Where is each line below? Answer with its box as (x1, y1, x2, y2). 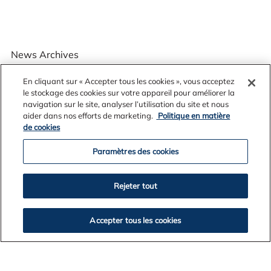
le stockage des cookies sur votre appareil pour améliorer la (23, 88, 235, 97)
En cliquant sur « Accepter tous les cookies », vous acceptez (23, 76, 235, 86)
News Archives (10, 48, 79, 60)
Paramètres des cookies (92, 146, 179, 156)
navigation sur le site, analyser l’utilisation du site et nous (23, 99, 229, 109)
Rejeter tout (113, 181, 158, 191)
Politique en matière (156, 111, 230, 120)
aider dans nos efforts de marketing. (23, 111, 154, 120)
